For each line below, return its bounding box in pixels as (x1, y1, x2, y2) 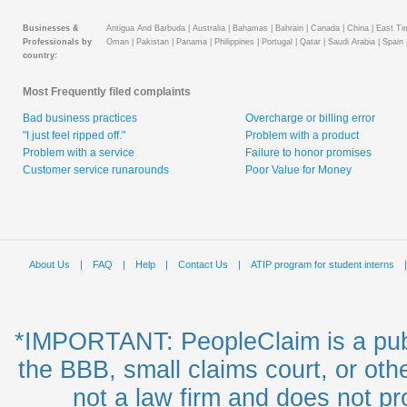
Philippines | (214, 37, 259, 47)
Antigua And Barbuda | (106, 24, 190, 34)
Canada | (311, 24, 344, 34)
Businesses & (23, 24, 79, 34)
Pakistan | (136, 37, 174, 47)
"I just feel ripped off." (23, 129, 125, 143)
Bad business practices (23, 112, 137, 125)
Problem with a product (245, 129, 359, 143)
